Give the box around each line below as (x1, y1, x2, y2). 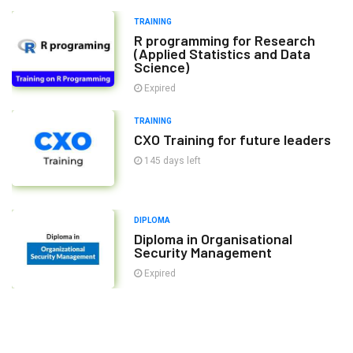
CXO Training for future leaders (134, 131, 331, 149)
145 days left (142, 155, 201, 167)
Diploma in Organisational (134, 230, 292, 248)
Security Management (134, 243, 272, 262)
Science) (134, 58, 189, 76)
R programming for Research (134, 32, 315, 50)
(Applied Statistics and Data (134, 45, 310, 63)
